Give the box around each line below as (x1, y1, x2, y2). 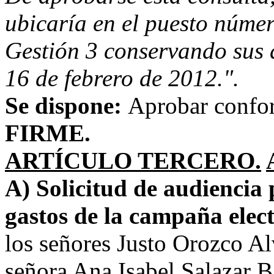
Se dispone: (5, 92, 128, 119)
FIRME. (5, 120, 91, 146)
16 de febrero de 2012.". (5, 65, 239, 91)
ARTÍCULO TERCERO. (5, 147, 261, 174)
